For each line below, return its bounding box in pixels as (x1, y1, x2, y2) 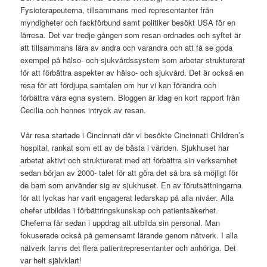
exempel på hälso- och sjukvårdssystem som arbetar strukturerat (20, 54, 246, 66)
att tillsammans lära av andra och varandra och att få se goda (20, 41, 233, 53)
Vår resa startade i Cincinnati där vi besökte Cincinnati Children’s (20, 129, 245, 141)
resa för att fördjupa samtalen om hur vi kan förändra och (20, 79, 217, 91)
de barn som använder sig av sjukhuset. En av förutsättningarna (20, 179, 242, 191)
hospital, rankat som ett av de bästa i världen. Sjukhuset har (20, 141, 229, 153)
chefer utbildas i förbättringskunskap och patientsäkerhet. (20, 204, 219, 216)
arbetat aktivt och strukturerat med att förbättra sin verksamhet (20, 154, 238, 166)
